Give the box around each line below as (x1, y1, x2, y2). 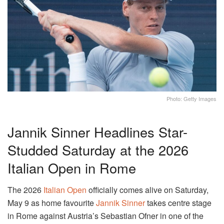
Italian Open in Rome (7, 157, 136, 177)
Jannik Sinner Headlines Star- (7, 121, 187, 141)
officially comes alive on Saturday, (86, 184, 208, 196)
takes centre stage (145, 197, 211, 209)
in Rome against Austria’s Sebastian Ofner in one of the (7, 210, 203, 222)
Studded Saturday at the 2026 (7, 139, 188, 159)
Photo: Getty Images (166, 94, 216, 103)
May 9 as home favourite (7, 197, 96, 209)
